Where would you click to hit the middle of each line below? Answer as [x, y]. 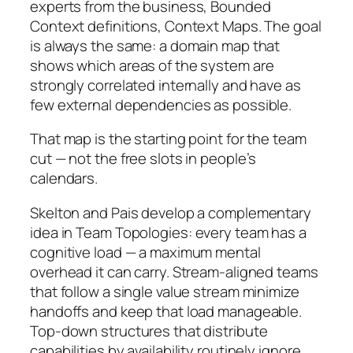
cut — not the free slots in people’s [143, 159]
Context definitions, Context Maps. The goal [176, 26]
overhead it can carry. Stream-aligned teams [174, 271]
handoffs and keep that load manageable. [166, 311]
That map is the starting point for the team [168, 139]
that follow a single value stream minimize [165, 291]
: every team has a [247, 232]
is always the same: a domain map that [155, 45]
